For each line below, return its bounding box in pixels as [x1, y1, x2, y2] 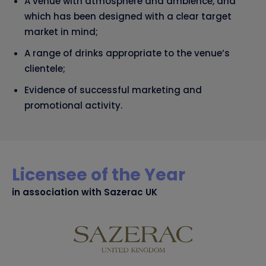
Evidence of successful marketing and [24, 84, 202, 97]
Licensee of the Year [12, 163, 185, 187]
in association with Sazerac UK [12, 186, 157, 199]
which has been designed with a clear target [24, 10, 232, 23]
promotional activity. [24, 99, 122, 112]
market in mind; [24, 26, 98, 39]
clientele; [24, 62, 65, 75]
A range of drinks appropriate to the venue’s [24, 47, 230, 60]
